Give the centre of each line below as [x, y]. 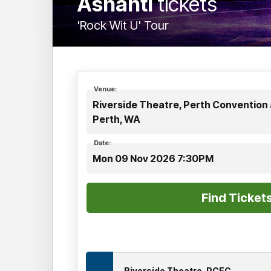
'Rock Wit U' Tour [123, 25]
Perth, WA [116, 119]
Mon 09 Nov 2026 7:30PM [153, 158]
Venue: [105, 89]
